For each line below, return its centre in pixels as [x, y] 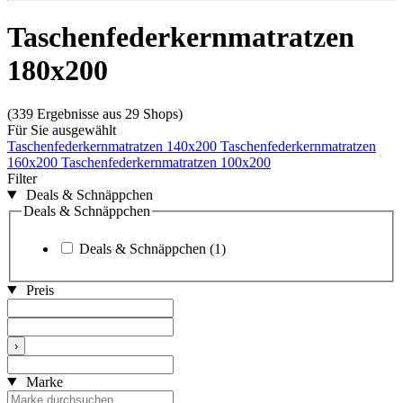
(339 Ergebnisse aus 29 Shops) [95, 114]
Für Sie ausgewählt [62, 130]
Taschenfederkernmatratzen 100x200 [166, 163]
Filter [22, 179]
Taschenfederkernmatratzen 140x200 [114, 147]
